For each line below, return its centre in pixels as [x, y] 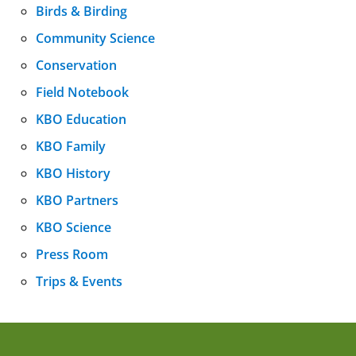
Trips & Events [79, 281]
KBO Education [81, 119]
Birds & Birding [81, 11]
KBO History [73, 173]
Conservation [76, 65]
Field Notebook [82, 92]
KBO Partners [77, 200]
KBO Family [71, 146]
